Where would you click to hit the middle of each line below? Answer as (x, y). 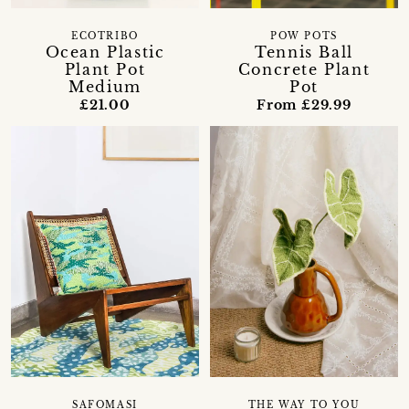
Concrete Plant (304, 70)
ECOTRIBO (105, 36)
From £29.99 (304, 105)
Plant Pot (105, 69)
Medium (105, 86)
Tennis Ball (304, 52)
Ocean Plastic (105, 52)
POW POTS (304, 37)
